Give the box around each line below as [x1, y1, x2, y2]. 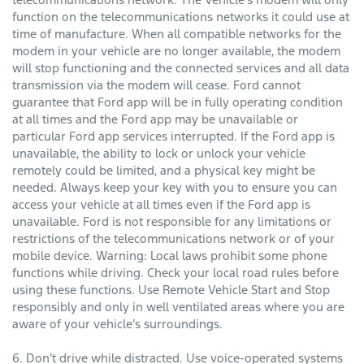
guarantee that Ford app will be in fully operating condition [12, 94, 343, 110]
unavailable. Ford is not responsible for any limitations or [12, 214, 331, 230]
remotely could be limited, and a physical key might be [12, 162, 315, 179]
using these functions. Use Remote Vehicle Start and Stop [12, 282, 330, 298]
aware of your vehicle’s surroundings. [12, 316, 223, 332]
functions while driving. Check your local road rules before [12, 265, 339, 281]
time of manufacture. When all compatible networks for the [12, 26, 341, 42]
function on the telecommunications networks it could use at [12, 9, 349, 25]
